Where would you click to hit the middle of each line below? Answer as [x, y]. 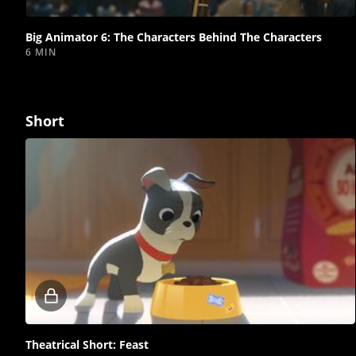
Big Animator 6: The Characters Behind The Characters [174, 37]
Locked [85, 295]
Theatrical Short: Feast [87, 344]
